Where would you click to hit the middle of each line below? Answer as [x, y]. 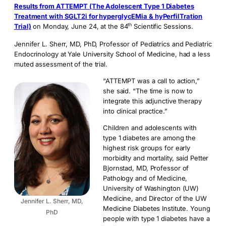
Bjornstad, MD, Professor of [146, 168]
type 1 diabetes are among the [150, 138]
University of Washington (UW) [151, 188]
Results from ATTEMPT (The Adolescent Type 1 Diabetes [104, 6]
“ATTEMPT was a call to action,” [151, 81]
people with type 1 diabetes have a [156, 219]
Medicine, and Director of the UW [155, 199]
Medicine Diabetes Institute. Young [157, 209]
